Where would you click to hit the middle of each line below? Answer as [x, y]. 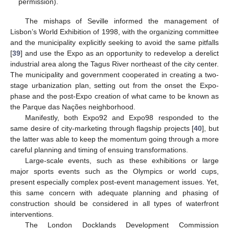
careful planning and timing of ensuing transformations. [99, 150]
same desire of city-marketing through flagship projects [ [102, 129]
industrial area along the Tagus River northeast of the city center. [114, 64]
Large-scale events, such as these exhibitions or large [122, 161]
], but [210, 129]
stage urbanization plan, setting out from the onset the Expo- [114, 86]
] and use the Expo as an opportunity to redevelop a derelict [120, 53]
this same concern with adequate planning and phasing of [114, 193]
